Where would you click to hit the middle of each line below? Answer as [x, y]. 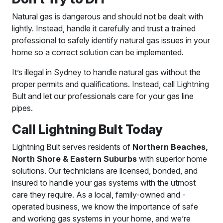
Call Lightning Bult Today [87, 129]
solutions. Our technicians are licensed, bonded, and [105, 170]
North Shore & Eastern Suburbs [74, 159]
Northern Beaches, [170, 147]
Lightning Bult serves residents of [72, 147]
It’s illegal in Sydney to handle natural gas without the [106, 72]
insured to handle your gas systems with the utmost [104, 182]
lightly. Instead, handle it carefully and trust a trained [104, 28]
